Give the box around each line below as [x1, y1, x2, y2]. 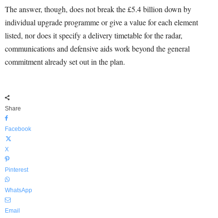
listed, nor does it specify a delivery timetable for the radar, [5, 30, 182, 41]
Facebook [5, 126, 31, 133]
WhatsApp [5, 187, 32, 194]
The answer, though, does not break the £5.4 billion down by [5, 4, 191, 15]
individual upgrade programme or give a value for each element [5, 17, 198, 28]
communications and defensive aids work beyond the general [5, 43, 190, 54]
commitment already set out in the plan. [5, 56, 125, 67]
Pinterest [5, 166, 28, 174]
